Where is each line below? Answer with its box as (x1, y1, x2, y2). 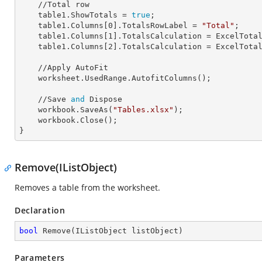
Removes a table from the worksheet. (15, 182, 160, 193)
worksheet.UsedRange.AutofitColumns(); (19, 74, 38, 82)
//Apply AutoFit (19, 63, 38, 72)
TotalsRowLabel (122, 21, 188, 30)
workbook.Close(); (19, 116, 38, 125)
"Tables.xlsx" (113, 105, 174, 114)
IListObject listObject (75, 226, 178, 235)
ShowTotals (71, 11, 118, 19)
